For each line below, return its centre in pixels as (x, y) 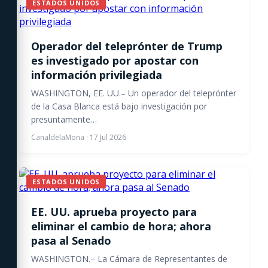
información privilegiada (97, 75)
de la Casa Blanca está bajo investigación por (119, 106)
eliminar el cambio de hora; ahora (121, 226)
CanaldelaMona (58, 137)
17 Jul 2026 (108, 137)
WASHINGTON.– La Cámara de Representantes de (129, 259)
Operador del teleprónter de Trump (127, 46)
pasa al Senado (71, 240)
